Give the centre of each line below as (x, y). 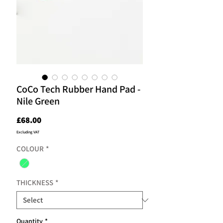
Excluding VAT (28, 132)
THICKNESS (35, 183)
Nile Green (38, 101)
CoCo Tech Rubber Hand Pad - (78, 89)
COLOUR (30, 148)
